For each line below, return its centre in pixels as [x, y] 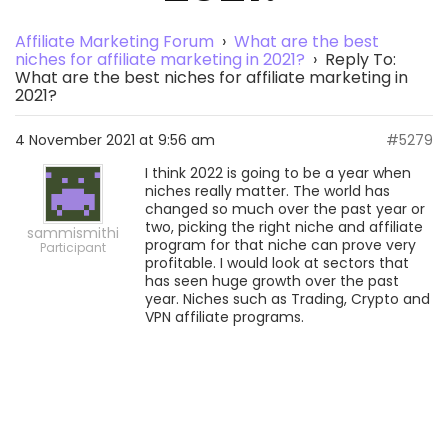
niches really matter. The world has [267, 191]
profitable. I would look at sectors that [277, 263]
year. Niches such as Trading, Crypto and [287, 299]
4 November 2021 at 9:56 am [115, 140]
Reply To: [360, 59]
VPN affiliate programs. [224, 317]
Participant [72, 247]
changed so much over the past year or [285, 209]
